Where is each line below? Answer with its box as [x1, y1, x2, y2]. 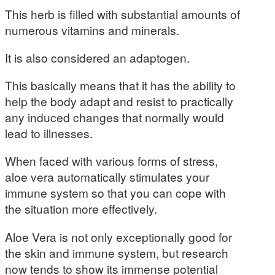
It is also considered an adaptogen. [5, 49, 190, 66]
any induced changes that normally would [5, 109, 224, 126]
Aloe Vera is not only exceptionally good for [5, 228, 232, 245]
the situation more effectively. [5, 200, 157, 217]
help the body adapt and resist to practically [5, 93, 233, 110]
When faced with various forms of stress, [5, 152, 218, 169]
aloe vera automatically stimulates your [5, 168, 209, 185]
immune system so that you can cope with [5, 184, 226, 201]
